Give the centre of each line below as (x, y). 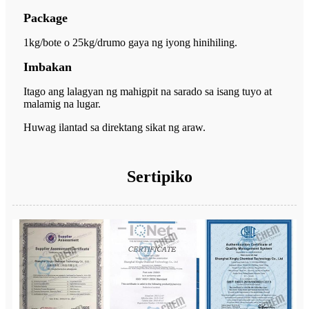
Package (46, 18)
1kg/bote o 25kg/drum (72, 42)
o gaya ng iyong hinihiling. (179, 42)
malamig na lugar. (62, 103)
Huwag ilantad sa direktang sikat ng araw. (114, 127)
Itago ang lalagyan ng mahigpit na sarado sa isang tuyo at (148, 91)
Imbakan (48, 67)
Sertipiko (160, 176)
